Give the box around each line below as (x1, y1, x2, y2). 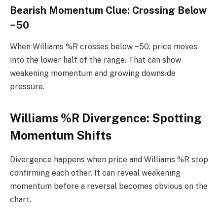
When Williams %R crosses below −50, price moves (10, 42, 197, 52)
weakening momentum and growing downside (10, 69, 176, 78)
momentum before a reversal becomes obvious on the (10, 181, 208, 191)
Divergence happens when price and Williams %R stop (10, 154, 208, 164)
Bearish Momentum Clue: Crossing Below (10, 4, 207, 16)
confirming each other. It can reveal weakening (10, 168, 181, 178)
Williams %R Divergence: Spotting (10, 110, 202, 125)
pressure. (10, 82, 44, 92)
